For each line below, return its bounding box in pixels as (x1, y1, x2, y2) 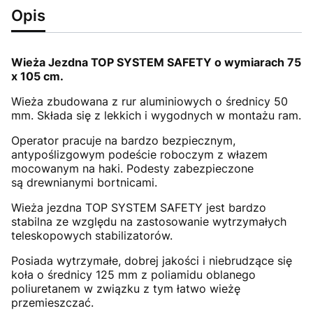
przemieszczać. (11, 296, 94, 310)
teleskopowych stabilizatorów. (11, 228, 173, 242)
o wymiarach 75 (214, 55, 301, 69)
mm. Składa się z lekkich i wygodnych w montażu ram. (11, 108, 301, 122)
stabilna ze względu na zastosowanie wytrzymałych (11, 214, 286, 228)
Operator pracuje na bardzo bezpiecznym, (11, 133, 235, 147)
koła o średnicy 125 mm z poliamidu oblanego (11, 268, 256, 282)
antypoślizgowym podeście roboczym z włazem (11, 147, 268, 161)
